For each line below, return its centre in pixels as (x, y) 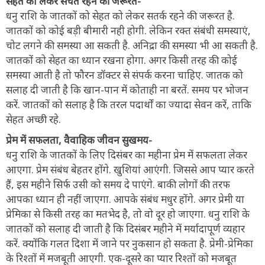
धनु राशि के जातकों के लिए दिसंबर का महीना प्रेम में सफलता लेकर (127, 154)
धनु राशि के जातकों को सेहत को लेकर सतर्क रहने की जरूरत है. (120, 15)
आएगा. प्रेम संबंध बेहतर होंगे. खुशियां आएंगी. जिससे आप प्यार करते (130, 169)
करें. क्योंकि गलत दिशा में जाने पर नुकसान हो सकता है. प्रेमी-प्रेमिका (130, 243)
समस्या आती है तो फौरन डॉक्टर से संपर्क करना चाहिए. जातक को (125, 75)
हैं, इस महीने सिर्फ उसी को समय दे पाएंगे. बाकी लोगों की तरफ (118, 184)
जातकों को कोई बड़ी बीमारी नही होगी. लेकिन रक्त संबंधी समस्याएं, (128, 30)
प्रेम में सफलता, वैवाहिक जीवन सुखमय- (79, 140)
